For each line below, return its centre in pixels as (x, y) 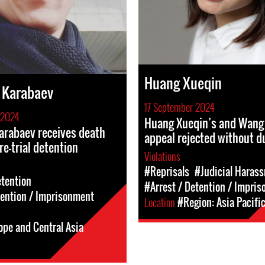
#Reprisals (167, 171)
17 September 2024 (179, 107)
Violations (164, 156)
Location (161, 202)
